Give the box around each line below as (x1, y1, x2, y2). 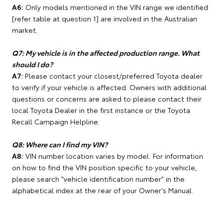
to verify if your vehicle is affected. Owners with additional (12, 82, 207, 92)
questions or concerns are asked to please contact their (12, 94, 202, 104)
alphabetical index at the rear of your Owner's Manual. (12, 185, 194, 195)
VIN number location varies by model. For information (23, 151, 203, 161)
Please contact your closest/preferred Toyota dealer (25, 71, 203, 81)
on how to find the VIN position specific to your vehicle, (12, 162, 197, 172)
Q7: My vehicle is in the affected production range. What (12, 48, 200, 58)
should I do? (12, 59, 53, 69)
